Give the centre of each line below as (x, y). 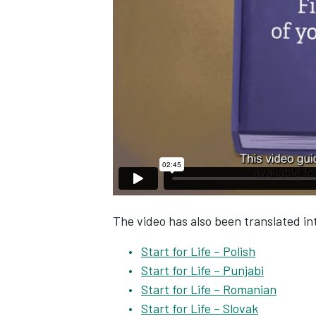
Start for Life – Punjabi (202, 270)
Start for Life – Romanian (209, 289)
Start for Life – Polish (198, 251)
